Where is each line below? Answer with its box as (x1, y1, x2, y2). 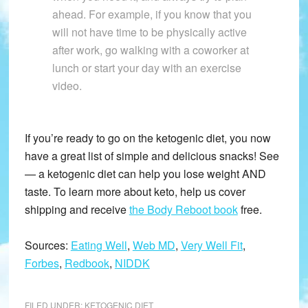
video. (52, 78, 82, 94)
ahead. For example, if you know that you (52, 6, 252, 23)
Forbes (24, 255, 59, 272)
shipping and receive (24, 201, 129, 218)
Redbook (64, 255, 109, 272)
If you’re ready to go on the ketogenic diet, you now (24, 130, 271, 146)
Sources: (24, 237, 71, 254)
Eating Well (70, 237, 127, 254)
